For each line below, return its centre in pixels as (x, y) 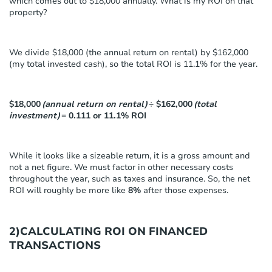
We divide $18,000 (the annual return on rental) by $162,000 (129, 52)
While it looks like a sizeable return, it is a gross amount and (130, 155)
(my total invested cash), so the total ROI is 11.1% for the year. (133, 64)
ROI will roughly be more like (69, 190)
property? (28, 12)
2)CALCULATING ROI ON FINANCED (108, 231)
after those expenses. (185, 190)
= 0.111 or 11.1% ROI (104, 115)
